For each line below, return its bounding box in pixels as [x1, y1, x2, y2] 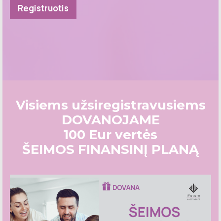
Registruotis [18, 2, 69, 14]
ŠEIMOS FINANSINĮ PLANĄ [22, 141, 199, 157]
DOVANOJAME [61, 111, 160, 128]
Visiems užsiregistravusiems [15, 97, 206, 113]
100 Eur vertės [64, 126, 157, 143]
